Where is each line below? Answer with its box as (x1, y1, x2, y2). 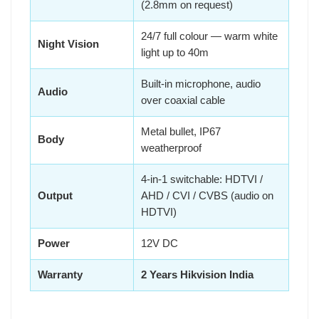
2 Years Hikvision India (141, 268, 253, 281)
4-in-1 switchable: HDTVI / (141, 173, 263, 185)
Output (38, 189, 73, 202)
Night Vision (38, 38, 99, 50)
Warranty (38, 268, 83, 281)
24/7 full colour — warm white (141, 30, 278, 42)
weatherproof (141, 142, 202, 154)
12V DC (141, 237, 178, 249)
